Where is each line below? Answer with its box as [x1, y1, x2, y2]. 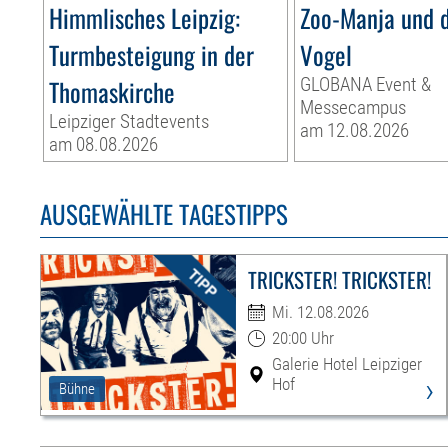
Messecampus [300, 96, 407, 120]
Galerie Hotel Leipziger [271, 354, 422, 375]
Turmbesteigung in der [49, 36, 255, 74]
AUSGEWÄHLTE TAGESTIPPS [40, 195, 289, 233]
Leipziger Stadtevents [49, 110, 210, 134]
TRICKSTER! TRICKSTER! [247, 264, 431, 296]
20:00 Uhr [271, 328, 334, 349]
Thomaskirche [49, 73, 176, 111]
